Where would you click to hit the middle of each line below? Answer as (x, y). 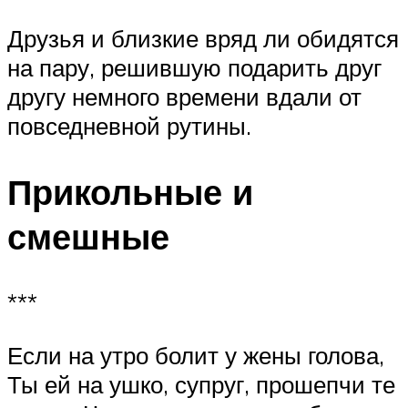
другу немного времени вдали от (184, 97)
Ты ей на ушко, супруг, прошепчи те (201, 384)
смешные (88, 237)
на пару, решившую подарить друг (194, 68)
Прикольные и (130, 192)
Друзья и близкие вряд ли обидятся (203, 39)
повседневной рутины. (129, 126)
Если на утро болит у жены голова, (196, 355)
